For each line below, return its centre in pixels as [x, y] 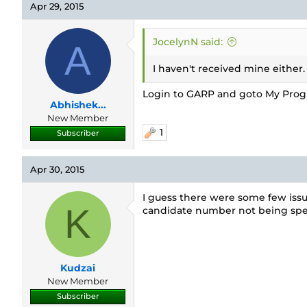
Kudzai [78, 268]
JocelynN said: [188, 42]
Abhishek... [78, 105]
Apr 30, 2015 [57, 169]
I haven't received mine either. [229, 69]
